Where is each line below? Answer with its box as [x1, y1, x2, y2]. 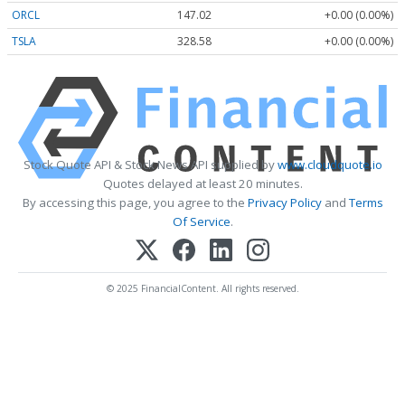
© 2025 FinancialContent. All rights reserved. [106, 281, 299, 295]
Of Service [172, 212, 231, 230]
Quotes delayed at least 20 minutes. [102, 174, 303, 192]
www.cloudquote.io [277, 155, 382, 173]
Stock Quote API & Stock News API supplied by [23, 155, 278, 173]
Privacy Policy [247, 193, 322, 211]
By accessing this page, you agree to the [22, 193, 248, 211]
